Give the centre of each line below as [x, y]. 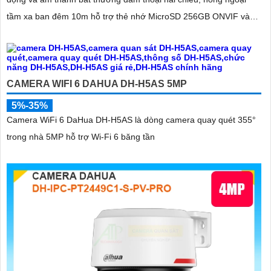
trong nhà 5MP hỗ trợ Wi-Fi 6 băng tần [81, 136]
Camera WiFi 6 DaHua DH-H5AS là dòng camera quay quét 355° [131, 119]
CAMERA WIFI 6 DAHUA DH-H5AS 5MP [97, 83]
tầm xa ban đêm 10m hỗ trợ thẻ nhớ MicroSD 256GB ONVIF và [128, 16]
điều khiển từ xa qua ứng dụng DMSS [79, 33]
